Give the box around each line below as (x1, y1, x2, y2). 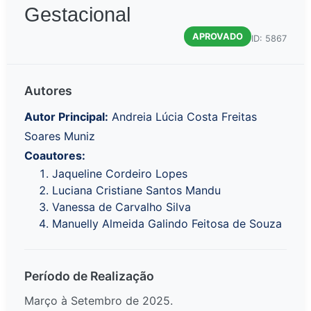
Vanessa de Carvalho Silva (52, 200, 191, 215)
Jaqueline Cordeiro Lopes (52, 167, 187, 181)
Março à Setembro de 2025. (24, 294, 173, 308)
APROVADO (192, 31, 243, 42)
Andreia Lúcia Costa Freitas (108, 110, 257, 124)
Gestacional (24, 3, 131, 26)
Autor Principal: (24, 110, 108, 124)
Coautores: (24, 149, 85, 163)
